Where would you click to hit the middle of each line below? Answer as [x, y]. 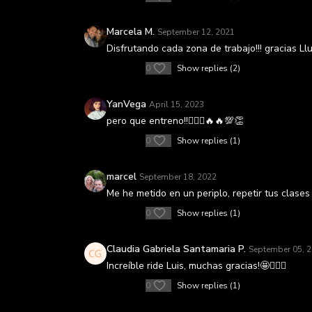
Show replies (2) [209, 68]
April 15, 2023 [177, 104]
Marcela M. [131, 32]
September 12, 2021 [196, 32]
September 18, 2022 [178, 177]
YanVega [126, 104]
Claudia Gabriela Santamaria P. [176, 249]
